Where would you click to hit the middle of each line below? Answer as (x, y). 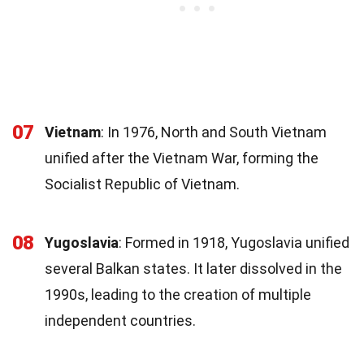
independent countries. (120, 320)
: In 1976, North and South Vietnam (214, 132)
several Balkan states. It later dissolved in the (193, 268)
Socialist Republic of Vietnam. (142, 184)
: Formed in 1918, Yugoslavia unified (234, 242)
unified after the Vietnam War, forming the (182, 158)
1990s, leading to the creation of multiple (178, 294)
